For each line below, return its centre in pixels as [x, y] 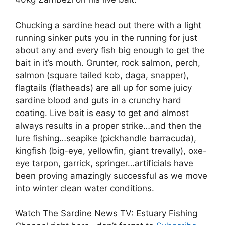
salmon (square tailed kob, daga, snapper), [102, 75]
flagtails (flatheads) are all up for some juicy [103, 88]
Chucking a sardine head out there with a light [108, 25]
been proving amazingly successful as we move [111, 176]
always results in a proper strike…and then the [108, 125]
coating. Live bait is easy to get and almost [102, 113]
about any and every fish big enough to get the [110, 50]
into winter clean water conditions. [85, 188]
